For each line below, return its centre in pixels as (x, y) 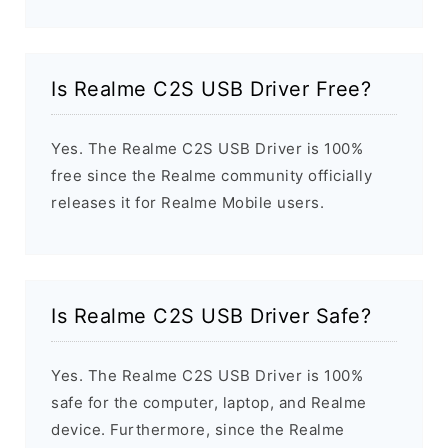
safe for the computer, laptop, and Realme (209, 402)
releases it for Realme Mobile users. (187, 202)
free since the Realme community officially (211, 175)
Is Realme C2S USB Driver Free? (211, 88)
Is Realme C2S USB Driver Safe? (211, 315)
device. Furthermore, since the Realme (198, 429)
